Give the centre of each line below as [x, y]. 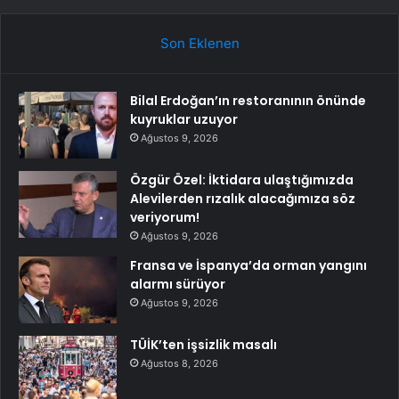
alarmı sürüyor [178, 285]
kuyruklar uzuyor [184, 120]
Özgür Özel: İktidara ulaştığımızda [242, 180]
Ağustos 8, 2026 [179, 364]
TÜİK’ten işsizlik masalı [204, 345]
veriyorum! [165, 218]
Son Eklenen [199, 44]
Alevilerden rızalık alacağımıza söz [243, 199]
